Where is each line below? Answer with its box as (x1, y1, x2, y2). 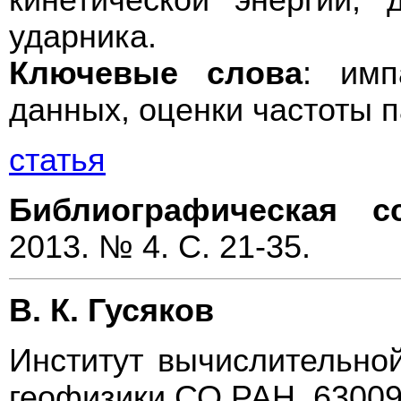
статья (9, 141, 106, 178)
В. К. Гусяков (9, 292, 214, 329)
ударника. (9, 18, 157, 55)
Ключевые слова (9, 55, 303, 92)
